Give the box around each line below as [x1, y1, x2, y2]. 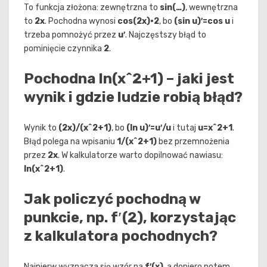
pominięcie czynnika [24, 43, 104, 54]
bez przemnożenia [157, 136, 229, 147]
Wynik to [24, 122, 58, 133]
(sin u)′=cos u [174, 15, 230, 26]
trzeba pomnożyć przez [24, 29, 118, 40]
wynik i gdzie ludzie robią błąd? [24, 88, 243, 105]
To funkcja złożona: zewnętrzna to [24, 2, 160, 13]
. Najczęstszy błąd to [125, 29, 206, 40]
